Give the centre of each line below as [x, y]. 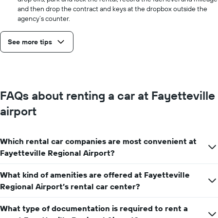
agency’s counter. [44, 18]
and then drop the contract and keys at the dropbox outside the [112, 9]
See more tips [30, 42]
